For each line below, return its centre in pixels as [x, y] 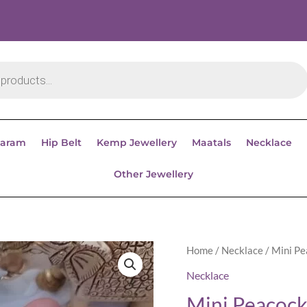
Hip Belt [61, 143]
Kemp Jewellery [136, 143]
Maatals [211, 143]
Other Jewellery [153, 174]
